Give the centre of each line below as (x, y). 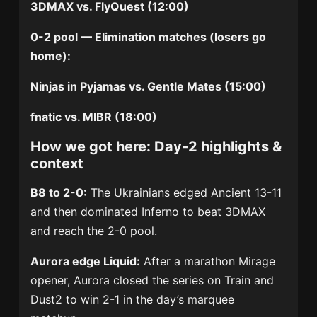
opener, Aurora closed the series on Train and (152, 281)
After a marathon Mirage (208, 261)
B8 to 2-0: (59, 193)
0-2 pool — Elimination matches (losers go (149, 37)
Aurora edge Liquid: (86, 261)
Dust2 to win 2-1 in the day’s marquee (133, 300)
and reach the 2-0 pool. (94, 231)
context (57, 164)
